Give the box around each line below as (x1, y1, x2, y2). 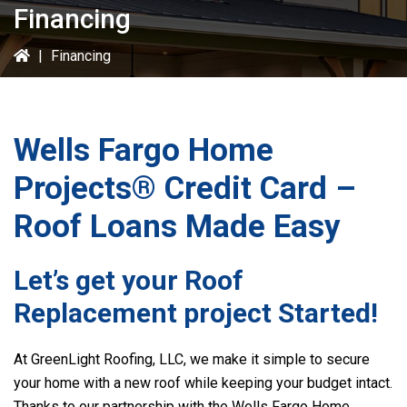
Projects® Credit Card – (14, 170, 356, 207)
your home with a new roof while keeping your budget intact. (14, 374, 392, 392)
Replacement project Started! (14, 297, 378, 329)
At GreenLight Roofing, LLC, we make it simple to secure (14, 351, 370, 368)
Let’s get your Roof (14, 264, 243, 296)
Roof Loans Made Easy (14, 208, 341, 245)
